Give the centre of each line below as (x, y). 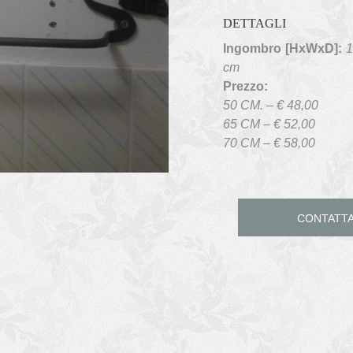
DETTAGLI (254, 23)
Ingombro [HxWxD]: (284, 48)
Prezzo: (245, 86)
